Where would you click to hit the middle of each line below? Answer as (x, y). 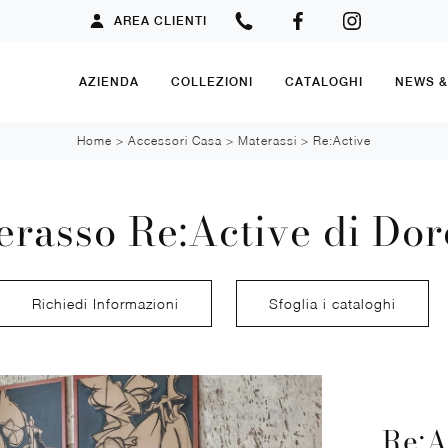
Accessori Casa (175, 140)
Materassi (267, 140)
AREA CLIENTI (160, 21)
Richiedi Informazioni (105, 303)
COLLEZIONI (212, 81)
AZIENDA (109, 81)
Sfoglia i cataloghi (332, 303)
